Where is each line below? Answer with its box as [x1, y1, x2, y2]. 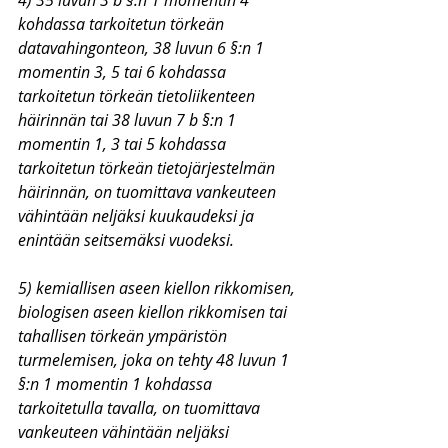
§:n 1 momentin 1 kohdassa [18, 373, 216, 395]
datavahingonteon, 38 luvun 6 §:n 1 [18, 37, 268, 59]
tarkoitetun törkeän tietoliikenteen [18, 85, 259, 107]
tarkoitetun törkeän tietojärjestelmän [18, 157, 279, 179]
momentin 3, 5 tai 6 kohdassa [18, 61, 230, 83]
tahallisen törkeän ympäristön [18, 325, 231, 347]
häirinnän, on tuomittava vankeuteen [18, 181, 280, 203]
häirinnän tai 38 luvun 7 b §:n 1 [18, 109, 240, 131]
